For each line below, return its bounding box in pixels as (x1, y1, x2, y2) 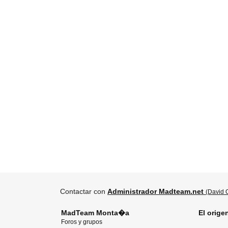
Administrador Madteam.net (107, 187, 204, 195)
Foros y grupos (61, 218, 102, 225)
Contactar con (60, 187, 107, 195)
